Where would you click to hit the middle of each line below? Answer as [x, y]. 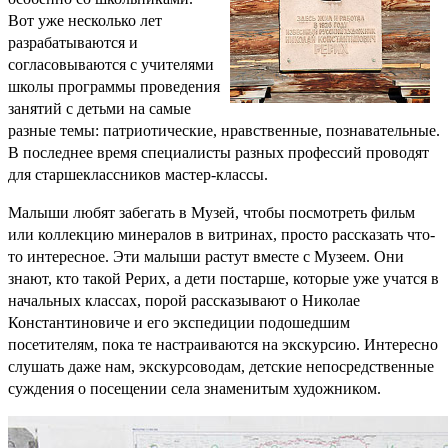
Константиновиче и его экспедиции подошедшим [179, 322]
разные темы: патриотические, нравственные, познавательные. [224, 130]
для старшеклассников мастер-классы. [138, 174]
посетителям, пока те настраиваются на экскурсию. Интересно [223, 344]
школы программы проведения [114, 86]
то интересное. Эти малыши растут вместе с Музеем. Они [206, 256]
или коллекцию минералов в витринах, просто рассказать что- [221, 234]
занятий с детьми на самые [99, 108]
